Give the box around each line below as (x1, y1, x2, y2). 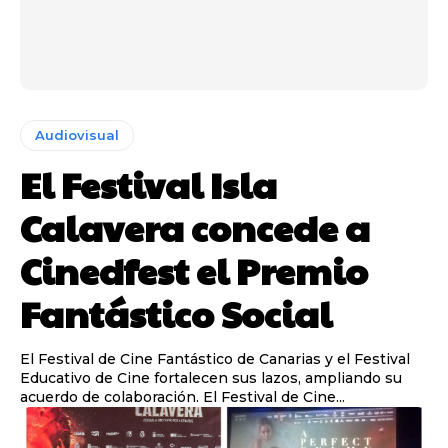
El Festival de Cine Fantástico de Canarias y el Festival (20, 349, 410, 368)
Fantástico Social (20, 287, 332, 338)
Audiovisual (35, 126, 119, 143)
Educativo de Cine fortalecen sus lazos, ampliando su (20, 368, 402, 387)
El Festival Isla (20, 158, 277, 209)
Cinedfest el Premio (20, 244, 368, 295)
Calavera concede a (20, 201, 370, 252)
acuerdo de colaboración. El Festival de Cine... (203, 387, 345, 406)
